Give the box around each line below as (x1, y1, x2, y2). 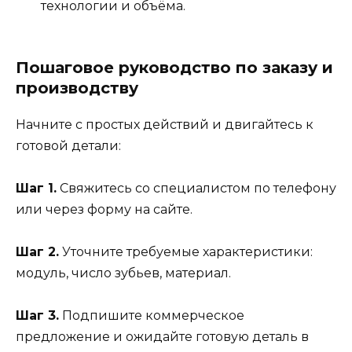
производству (16, 78, 138, 97)
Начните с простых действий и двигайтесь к (16, 116, 313, 132)
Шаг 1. (16, 180, 57, 196)
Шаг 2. (16, 244, 59, 259)
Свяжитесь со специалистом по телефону (57, 180, 336, 196)
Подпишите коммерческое (59, 308, 244, 324)
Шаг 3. (16, 308, 59, 324)
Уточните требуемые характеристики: (59, 244, 313, 259)
